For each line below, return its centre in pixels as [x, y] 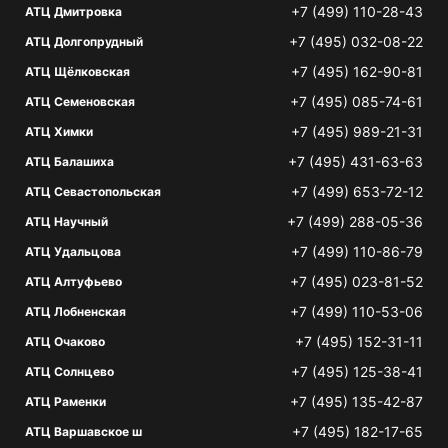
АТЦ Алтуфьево [73, 281]
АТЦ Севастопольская [93, 191]
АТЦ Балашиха [69, 161]
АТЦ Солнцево [69, 371]
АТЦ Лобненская [75, 311]
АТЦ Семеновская [80, 101]
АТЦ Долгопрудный [84, 41]
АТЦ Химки [59, 131]
